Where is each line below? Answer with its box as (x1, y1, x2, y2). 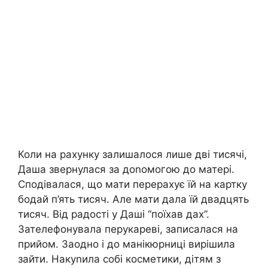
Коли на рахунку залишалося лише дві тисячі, (18, 148, 247, 160)
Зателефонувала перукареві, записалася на (18, 223, 238, 235)
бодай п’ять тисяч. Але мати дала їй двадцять (18, 193, 249, 205)
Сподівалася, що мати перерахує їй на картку (18, 178, 247, 190)
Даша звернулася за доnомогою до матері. (18, 163, 234, 175)
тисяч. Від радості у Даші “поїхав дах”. (18, 208, 209, 220)
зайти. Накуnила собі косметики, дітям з (18, 252, 221, 265)
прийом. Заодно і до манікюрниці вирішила (18, 237, 235, 250)
